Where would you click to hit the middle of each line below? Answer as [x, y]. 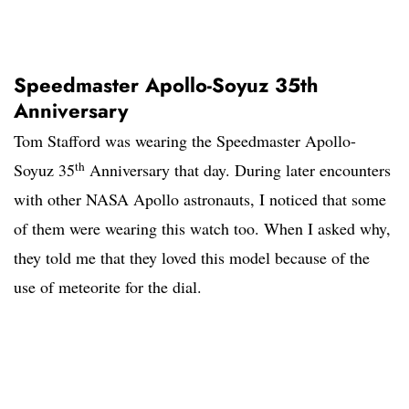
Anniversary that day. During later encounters [238, 170]
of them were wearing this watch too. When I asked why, [202, 229]
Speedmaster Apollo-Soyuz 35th [166, 85]
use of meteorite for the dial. [108, 287]
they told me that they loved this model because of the [192, 258]
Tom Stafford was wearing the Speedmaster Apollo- [185, 141]
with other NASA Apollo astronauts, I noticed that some [200, 199]
